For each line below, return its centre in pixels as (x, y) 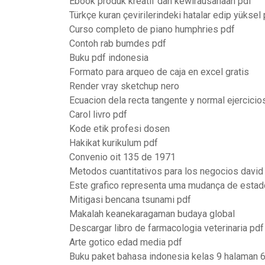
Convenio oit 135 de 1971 (122, 157)
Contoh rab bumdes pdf (118, 43)
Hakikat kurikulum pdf (114, 143)
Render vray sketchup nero (124, 86)
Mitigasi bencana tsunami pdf (130, 200)
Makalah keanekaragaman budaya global (152, 214)
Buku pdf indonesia (109, 58)
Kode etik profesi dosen (119, 129)
